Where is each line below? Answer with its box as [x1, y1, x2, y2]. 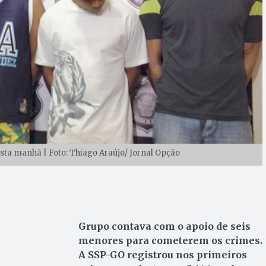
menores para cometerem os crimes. [78, 234, 262, 246]
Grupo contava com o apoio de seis [78, 220, 251, 232]
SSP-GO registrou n [85, 248, 183, 261]
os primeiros [182, 248, 247, 261]
